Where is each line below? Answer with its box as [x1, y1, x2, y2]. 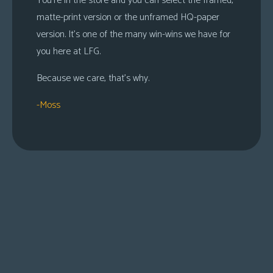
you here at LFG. [37, 43, 101, 60]
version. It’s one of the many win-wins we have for [37, 26, 230, 43]
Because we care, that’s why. [37, 70, 149, 87]
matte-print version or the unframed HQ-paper [37, 9, 219, 26]
